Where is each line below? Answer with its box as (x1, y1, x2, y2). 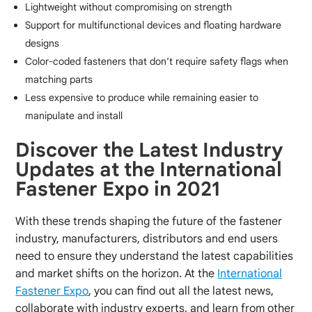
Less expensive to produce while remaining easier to (25, 91, 259, 104)
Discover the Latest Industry (15, 137, 283, 162)
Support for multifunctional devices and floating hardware (25, 18, 282, 31)
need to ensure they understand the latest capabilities (15, 249, 294, 263)
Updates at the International (15, 157, 283, 182)
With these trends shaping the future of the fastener (15, 214, 283, 228)
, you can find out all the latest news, (88, 283, 274, 298)
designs (25, 36, 60, 49)
